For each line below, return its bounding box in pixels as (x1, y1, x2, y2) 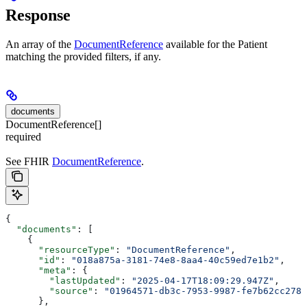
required (5, 130, 41, 143)
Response (5, 5, 71, 24)
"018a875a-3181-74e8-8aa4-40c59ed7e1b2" (71, 254, 280, 265)
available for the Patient (163, 38, 267, 50)
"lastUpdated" (5, 275, 121, 286)
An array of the (5, 38, 74, 50)
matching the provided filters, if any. (5, 50, 161, 62)
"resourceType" (5, 244, 115, 255)
